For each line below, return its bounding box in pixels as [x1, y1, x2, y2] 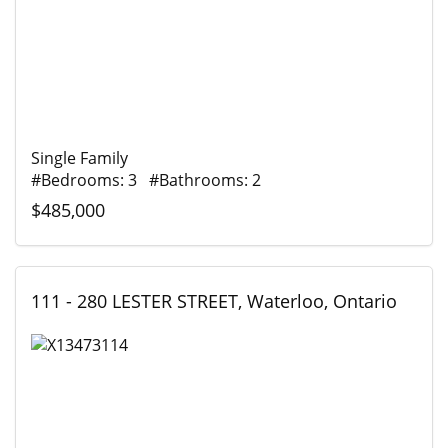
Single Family [31, 147, 128, 170]
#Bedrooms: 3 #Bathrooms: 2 [31, 169, 261, 192]
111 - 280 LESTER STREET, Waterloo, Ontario [31, 289, 397, 314]
